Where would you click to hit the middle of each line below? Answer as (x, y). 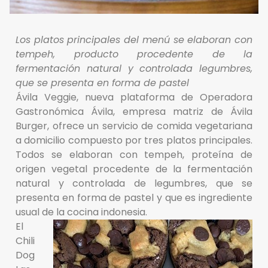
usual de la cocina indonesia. (81, 212)
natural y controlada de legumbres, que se (134, 184)
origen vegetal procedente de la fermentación (134, 169)
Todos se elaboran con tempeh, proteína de (134, 155)
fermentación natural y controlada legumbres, (134, 69)
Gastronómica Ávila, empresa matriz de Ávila (134, 112)
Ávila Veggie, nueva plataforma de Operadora (134, 98)
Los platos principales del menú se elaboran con (134, 40)
